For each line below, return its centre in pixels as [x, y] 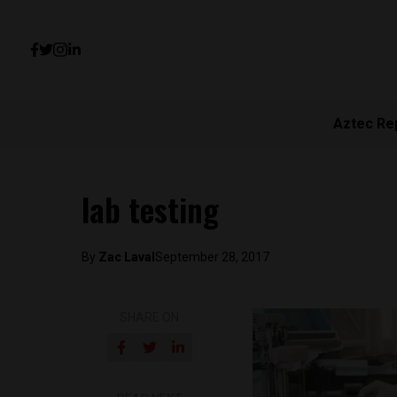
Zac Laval [127, 257]
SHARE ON [150, 317]
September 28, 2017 [212, 257]
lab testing [150, 209]
